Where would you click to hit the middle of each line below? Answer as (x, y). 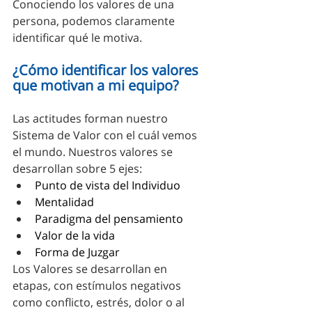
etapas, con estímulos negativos (98, 285)
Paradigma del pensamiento (109, 218)
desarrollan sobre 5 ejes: (79, 168)
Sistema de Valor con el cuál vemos (106, 135)
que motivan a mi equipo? (96, 85)
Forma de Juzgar (77, 252)
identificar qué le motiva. (77, 37)
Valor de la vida (75, 235)
